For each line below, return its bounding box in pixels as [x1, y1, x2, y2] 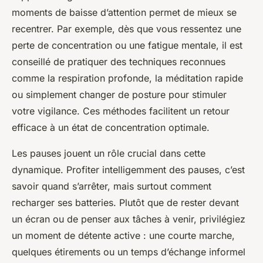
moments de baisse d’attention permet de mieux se [12, 6, 237, 18]
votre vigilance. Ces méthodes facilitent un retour [12, 104, 230, 117]
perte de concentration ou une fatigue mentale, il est [12, 39, 242, 51]
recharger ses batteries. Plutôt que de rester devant [12, 196, 239, 208]
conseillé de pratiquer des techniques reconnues [12, 55, 225, 68]
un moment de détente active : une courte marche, [12, 229, 235, 241]
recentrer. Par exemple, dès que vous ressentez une [12, 22, 241, 35]
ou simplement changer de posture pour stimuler [12, 88, 227, 100]
